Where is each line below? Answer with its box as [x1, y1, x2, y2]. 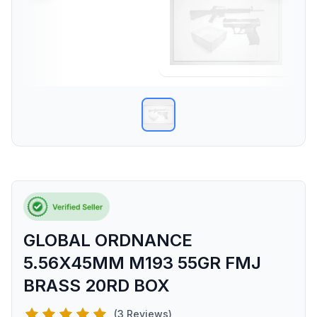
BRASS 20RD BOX [23, 275, 170, 296]
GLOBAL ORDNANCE [23, 230, 192, 250]
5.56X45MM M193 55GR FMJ [23, 253, 261, 273]
